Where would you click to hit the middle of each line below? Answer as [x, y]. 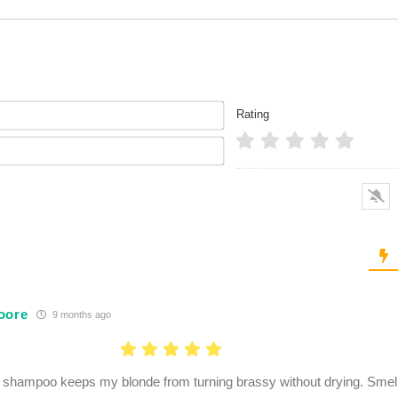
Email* [241, 143]
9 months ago [81, 314]
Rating [252, 114]
